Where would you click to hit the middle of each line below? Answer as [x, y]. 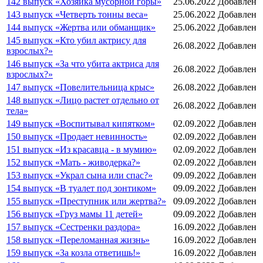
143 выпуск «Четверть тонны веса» [77, 14]
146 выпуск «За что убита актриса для [83, 63]
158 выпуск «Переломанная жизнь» [78, 240]
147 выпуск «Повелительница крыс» [80, 87]
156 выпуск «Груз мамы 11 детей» [75, 214]
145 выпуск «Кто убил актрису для [76, 40]
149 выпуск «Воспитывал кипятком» [81, 123]
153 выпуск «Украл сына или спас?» [80, 175]
